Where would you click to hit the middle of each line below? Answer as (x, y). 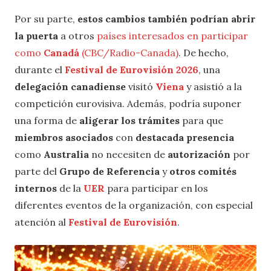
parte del (37, 171)
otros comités (203, 171)
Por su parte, (46, 18)
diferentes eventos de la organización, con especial (134, 205)
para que (201, 120)
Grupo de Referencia (109, 171)
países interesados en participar (172, 35)
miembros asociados (64, 137)
